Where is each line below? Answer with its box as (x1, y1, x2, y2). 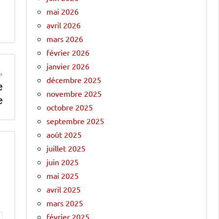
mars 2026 (46, 33, 83, 44)
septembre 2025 (46, 115, 104, 126)
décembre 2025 (46, 74, 101, 85)
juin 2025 (46, 156, 79, 167)
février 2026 (46, 47, 89, 57)
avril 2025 (46, 184, 81, 194)
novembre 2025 (46, 88, 102, 98)
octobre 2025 (46, 102, 93, 112)
